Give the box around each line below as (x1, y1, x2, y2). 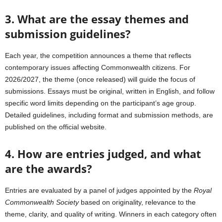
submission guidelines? (5, 26, 131, 41)
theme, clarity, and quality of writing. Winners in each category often (5, 210, 217, 218)
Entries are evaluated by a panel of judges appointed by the (5, 186, 194, 194)
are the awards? (5, 161, 92, 176)
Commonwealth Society (5, 198, 79, 206)
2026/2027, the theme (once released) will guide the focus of (5, 75, 195, 83)
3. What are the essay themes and (5, 11, 189, 26)
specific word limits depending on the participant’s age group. (5, 99, 196, 107)
